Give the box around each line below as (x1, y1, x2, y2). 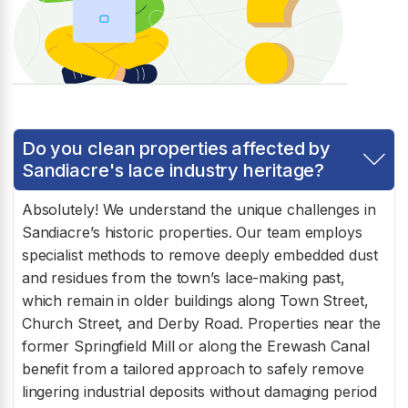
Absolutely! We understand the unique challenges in (21, 200, 376, 219)
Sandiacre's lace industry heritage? (21, 158, 325, 181)
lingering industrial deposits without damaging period (21, 382, 377, 402)
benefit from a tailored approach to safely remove (21, 360, 364, 379)
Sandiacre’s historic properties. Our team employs (21, 223, 362, 242)
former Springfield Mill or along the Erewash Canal (21, 337, 370, 356)
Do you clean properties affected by (21, 137, 331, 159)
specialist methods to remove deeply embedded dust (21, 246, 378, 265)
